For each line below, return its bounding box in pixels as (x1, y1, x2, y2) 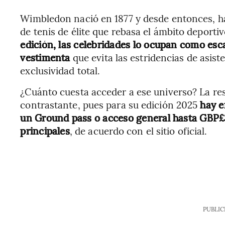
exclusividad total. (20, 64, 100, 77)
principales (20, 124, 70, 137)
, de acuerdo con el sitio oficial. (69, 124, 207, 137)
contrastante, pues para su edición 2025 (20, 98, 200, 111)
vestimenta (20, 51, 70, 64)
